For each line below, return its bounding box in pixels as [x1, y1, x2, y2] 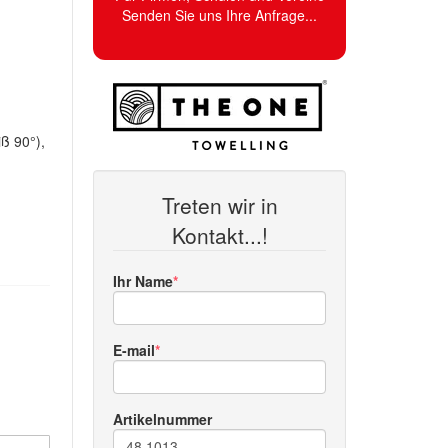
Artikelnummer [113, 409, 213, 429]
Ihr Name [113, 271, 174, 291]
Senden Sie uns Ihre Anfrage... [122, 5, 318, 25]
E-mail [113, 340, 156, 360]
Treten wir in [161, 190, 278, 220]
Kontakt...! [171, 220, 268, 250]
